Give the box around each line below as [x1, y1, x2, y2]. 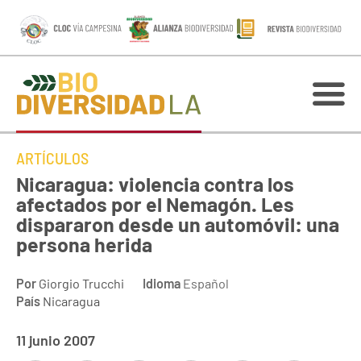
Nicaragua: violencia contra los [16, 172, 294, 196]
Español [180, 276, 229, 291]
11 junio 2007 [16, 331, 95, 349]
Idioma [143, 276, 180, 291]
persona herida [16, 232, 152, 256]
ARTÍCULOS [16, 148, 89, 168]
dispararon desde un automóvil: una [16, 212, 339, 236]
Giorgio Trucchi [39, 276, 124, 291]
